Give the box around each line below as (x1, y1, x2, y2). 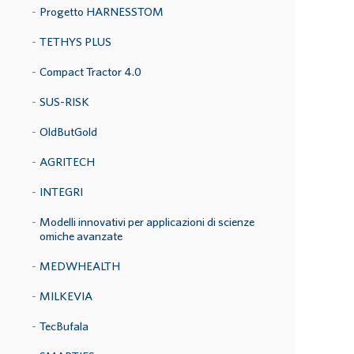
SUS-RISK (40, 95, 89, 108)
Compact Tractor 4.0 (40, 65, 141, 78)
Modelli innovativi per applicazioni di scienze (40, 215, 254, 228)
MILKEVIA (40, 289, 92, 303)
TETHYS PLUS (40, 35, 111, 48)
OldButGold (40, 125, 97, 138)
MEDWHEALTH (40, 259, 120, 273)
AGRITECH (40, 155, 95, 168)
